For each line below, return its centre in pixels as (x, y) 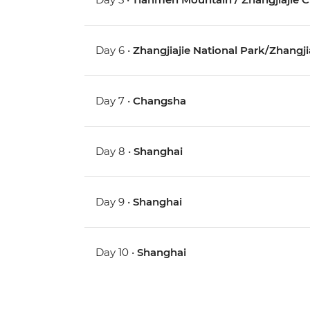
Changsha (160, 101)
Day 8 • (115, 152)
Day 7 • (115, 101)
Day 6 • (115, 51)
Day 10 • (117, 253)
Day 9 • (115, 202)
